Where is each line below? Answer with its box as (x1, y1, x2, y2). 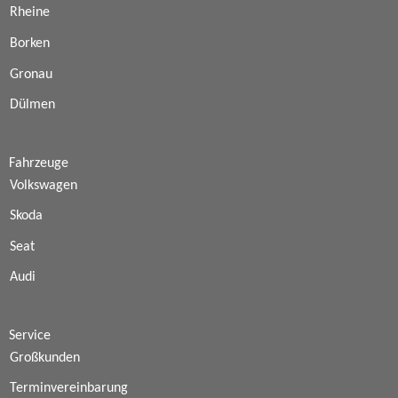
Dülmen (9, 98, 55, 113)
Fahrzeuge (8, 155, 68, 171)
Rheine (9, 5, 50, 20)
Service (8, 328, 51, 343)
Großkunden (9, 350, 80, 365)
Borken (9, 36, 50, 51)
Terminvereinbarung (9, 381, 128, 396)
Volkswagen (9, 178, 77, 193)
